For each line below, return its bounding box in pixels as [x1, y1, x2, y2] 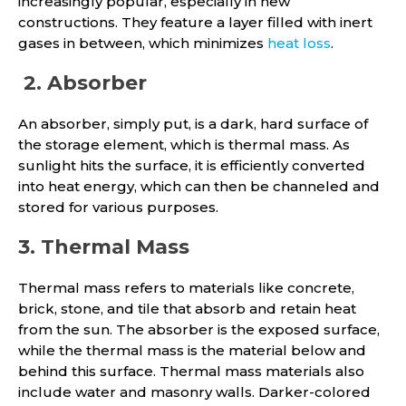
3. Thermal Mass [18, 234, 189, 259]
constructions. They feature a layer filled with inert [18, 13, 372, 31]
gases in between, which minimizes [18, 34, 267, 52]
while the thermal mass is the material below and [18, 341, 366, 359]
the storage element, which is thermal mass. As [18, 135, 350, 153]
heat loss [267, 34, 331, 52]
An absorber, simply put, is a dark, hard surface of [18, 114, 368, 132]
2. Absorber [18, 70, 147, 95]
